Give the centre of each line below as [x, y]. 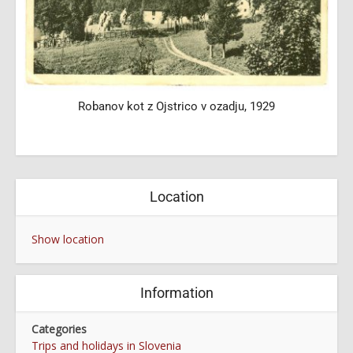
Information [176, 292]
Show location [68, 239]
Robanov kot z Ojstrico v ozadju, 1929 [176, 106]
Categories [59, 329]
